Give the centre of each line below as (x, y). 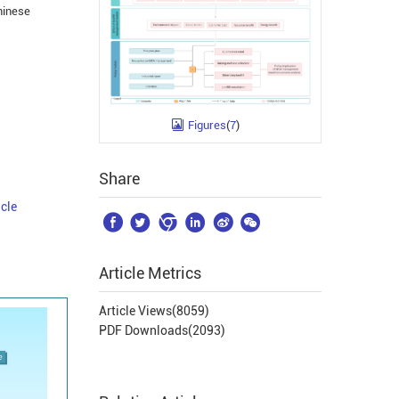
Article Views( (138, 310)
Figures (207, 125)
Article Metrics (150, 273)
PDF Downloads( (146, 330)
